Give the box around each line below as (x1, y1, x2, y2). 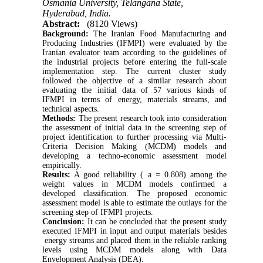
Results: (42, 170, 71, 179)
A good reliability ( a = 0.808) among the (70, 170, 227, 179)
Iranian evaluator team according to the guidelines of (42, 48, 227, 57)
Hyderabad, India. (42, 8, 112, 18)
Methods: (42, 113, 76, 123)
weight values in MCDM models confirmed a (42, 179, 227, 188)
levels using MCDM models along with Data (42, 245, 227, 254)
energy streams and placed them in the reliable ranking (42, 235, 227, 245)
